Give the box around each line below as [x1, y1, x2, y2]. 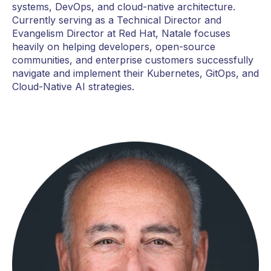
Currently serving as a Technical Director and [12, 13, 221, 26]
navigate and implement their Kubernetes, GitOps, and [12, 67, 259, 79]
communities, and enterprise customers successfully [12, 53, 253, 66]
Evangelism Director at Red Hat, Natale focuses [12, 27, 230, 39]
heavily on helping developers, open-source [12, 40, 215, 53]
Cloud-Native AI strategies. [12, 80, 134, 93]
